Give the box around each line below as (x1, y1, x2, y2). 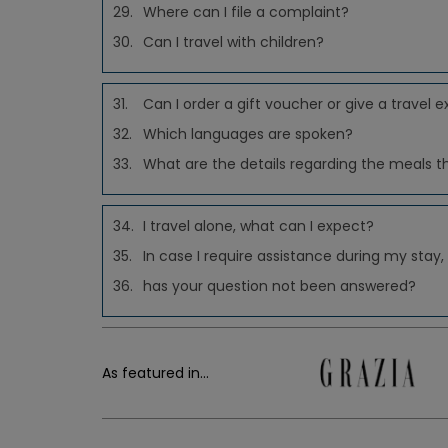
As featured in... (102, 363, 209, 383)
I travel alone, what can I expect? (143, 216, 374, 236)
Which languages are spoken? (143, 124, 353, 144)
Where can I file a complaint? (143, 2, 349, 22)
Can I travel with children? (143, 32, 324, 52)
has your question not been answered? (143, 276, 416, 296)
